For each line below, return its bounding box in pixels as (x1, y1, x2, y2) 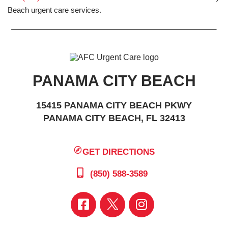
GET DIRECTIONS (82, 147, 155, 157)
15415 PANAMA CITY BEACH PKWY (36, 100, 192, 110)
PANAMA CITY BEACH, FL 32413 (43, 112, 185, 123)
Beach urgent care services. (8, 5, 101, 14)
